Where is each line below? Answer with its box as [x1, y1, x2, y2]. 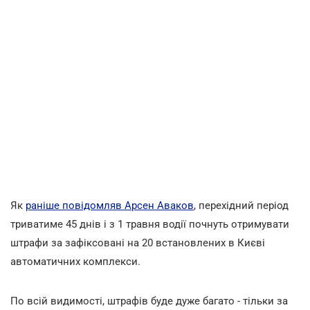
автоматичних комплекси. [10, 255, 140, 268]
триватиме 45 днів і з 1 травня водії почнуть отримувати [10, 217, 289, 230]
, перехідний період [194, 199, 289, 212]
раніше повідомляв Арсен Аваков [26, 199, 194, 212]
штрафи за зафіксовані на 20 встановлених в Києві [10, 236, 265, 249]
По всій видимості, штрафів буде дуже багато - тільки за [10, 294, 288, 307]
